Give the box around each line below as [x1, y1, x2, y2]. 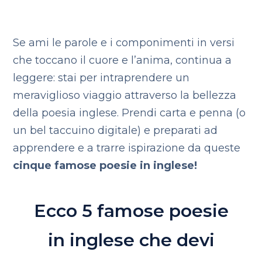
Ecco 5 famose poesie [33, 200, 229, 222]
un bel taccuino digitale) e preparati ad [13, 124, 218, 137]
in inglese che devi [47, 229, 215, 251]
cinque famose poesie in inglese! [13, 159, 198, 172]
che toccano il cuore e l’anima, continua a [13, 54, 232, 67]
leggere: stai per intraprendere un [13, 71, 190, 84]
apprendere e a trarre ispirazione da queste [13, 142, 241, 154]
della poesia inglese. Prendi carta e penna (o [13, 106, 246, 119]
